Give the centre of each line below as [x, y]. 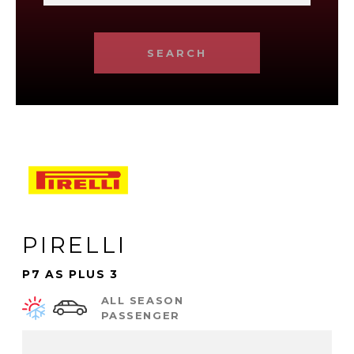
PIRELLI [75, 245]
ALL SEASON [142, 300]
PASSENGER [140, 315]
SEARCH [177, 53]
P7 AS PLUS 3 [71, 274]
